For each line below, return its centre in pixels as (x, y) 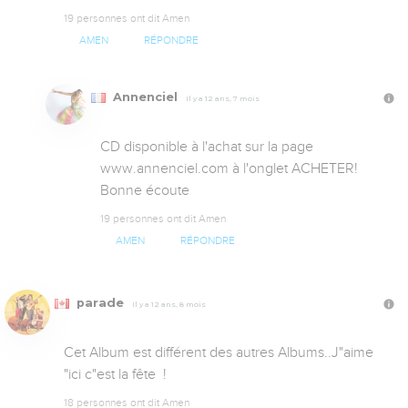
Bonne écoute (145, 191)
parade (100, 303)
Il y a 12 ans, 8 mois (169, 305)
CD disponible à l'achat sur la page (207, 147)
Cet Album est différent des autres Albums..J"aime (219, 353)
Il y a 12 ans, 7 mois (223, 99)
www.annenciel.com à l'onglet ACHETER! (229, 169)
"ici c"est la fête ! (115, 375)
